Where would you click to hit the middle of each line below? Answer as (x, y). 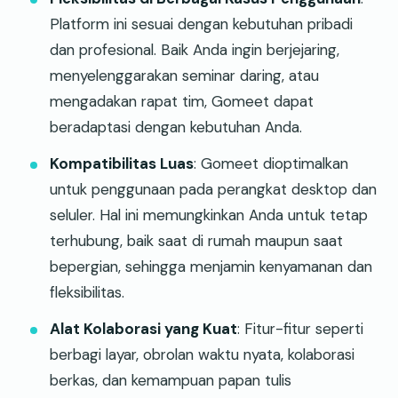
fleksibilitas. (87, 292)
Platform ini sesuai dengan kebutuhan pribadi (201, 24)
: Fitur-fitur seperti (300, 328)
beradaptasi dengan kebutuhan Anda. (176, 127)
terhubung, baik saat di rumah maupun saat (196, 240)
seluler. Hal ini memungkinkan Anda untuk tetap (209, 215)
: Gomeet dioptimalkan (271, 163)
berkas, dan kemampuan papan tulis (171, 380)
